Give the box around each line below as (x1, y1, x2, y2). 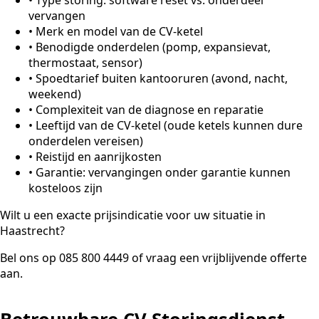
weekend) (28, 85, 81, 102)
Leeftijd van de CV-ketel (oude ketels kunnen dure (36, 117, 303, 133)
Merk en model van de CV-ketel (36, 23, 203, 39)
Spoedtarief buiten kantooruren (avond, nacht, (36, 70, 288, 86)
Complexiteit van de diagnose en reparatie (36, 101, 263, 117)
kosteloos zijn (28, 179, 103, 196)
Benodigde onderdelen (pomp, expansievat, (36, 38, 271, 55)
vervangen (28, 7, 85, 23)
